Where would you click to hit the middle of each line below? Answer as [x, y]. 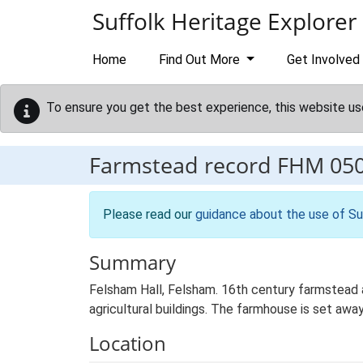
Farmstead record [183, 165]
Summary [132, 262]
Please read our [149, 214]
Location [128, 343]
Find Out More [201, 60]
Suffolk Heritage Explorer [224, 21]
